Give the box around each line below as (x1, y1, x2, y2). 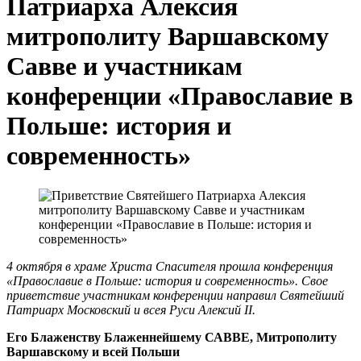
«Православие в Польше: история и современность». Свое (6, 273, 328, 288)
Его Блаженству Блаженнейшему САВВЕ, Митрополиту (6, 330, 337, 344)
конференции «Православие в (6, 81, 353, 111)
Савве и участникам (6, 52, 243, 81)
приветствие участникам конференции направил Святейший (6, 288, 344, 302)
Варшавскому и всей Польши (6, 344, 180, 359)
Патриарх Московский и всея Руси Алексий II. (6, 302, 255, 317)
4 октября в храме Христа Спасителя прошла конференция (6, 259, 333, 273)
